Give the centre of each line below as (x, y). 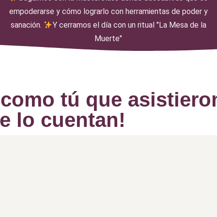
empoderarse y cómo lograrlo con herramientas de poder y (108, 11)
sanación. (27, 25)
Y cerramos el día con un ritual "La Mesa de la (129, 25)
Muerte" (108, 39)
